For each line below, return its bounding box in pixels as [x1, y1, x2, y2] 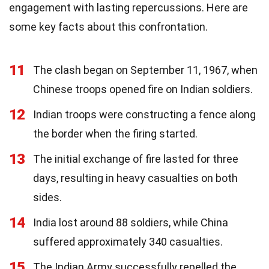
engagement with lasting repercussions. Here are [9, 1, 248, 14]
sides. [33, 191, 62, 204]
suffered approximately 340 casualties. [33, 235, 223, 248]
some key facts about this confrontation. [9, 20, 208, 33]
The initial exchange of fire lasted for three [33, 153, 238, 165]
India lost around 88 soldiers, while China [33, 216, 228, 229]
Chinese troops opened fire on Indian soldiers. [33, 83, 253, 95]
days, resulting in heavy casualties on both [33, 172, 238, 184]
